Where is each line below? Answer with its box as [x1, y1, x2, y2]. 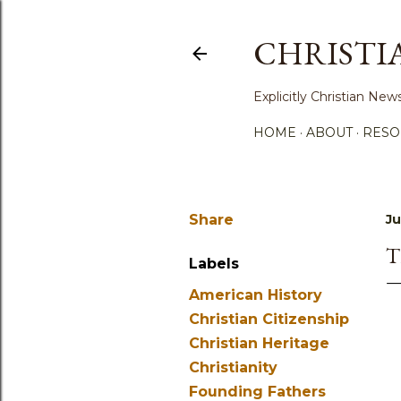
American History [189, 286, 322, 303]
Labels [189, 255, 239, 272]
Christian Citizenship [189, 311, 349, 328]
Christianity [189, 359, 277, 376]
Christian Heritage [189, 335, 329, 352]
